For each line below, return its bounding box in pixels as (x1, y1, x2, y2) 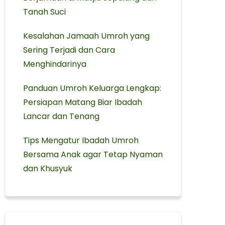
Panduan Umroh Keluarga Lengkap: (23, 82, 162, 94)
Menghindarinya (23, 58, 87, 70)
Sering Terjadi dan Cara (23, 44, 116, 56)
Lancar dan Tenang (23, 110, 100, 122)
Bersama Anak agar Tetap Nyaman (23, 149, 163, 160)
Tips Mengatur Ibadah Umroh (23, 135, 139, 146)
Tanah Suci (23, 6, 66, 18)
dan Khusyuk (23, 163, 73, 174)
